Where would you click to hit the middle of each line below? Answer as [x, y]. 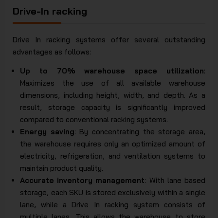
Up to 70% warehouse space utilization [112, 71]
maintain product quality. [62, 168]
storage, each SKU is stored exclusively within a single [113, 192]
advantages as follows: [52, 52]
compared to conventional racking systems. [94, 119]
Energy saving [47, 131]
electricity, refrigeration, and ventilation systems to [113, 156]
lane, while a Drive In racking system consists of [113, 204]
